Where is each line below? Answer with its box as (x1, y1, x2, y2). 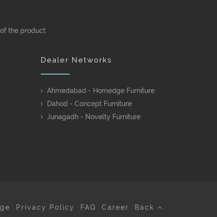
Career (102, 203, 129, 211)
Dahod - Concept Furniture (46, 100, 132, 108)
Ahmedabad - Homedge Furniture (46, 87, 155, 94)
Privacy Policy (16, 203, 75, 211)
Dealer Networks (40, 56, 112, 64)
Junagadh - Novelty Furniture (46, 113, 140, 121)
